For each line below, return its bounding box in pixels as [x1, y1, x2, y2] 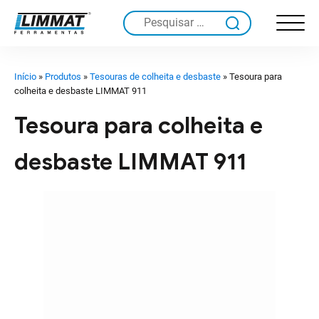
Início [14, 71, 36, 82]
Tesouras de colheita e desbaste [90, 71, 221, 82]
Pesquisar [127, 16, 177, 30]
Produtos [45, 71, 81, 82]
